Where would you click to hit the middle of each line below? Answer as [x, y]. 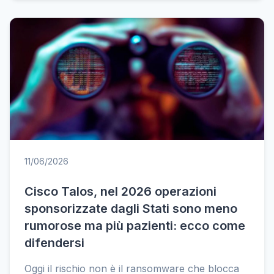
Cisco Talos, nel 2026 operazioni [120, 191]
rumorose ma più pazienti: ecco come [135, 226]
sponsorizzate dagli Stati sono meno [131, 209]
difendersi [54, 243]
